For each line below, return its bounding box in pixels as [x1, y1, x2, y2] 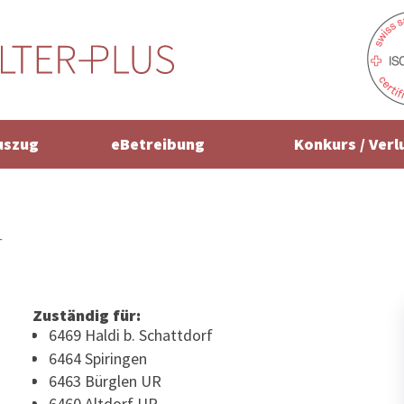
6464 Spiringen [48, 347, 147, 369]
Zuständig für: [32, 305, 141, 326]
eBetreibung [110, 133, 205, 155]
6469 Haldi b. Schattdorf [48, 325, 213, 346]
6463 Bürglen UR [48, 370, 161, 391]
